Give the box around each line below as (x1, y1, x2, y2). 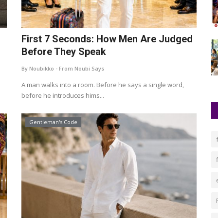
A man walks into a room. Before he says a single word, (21, 80, 184, 89)
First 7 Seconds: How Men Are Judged (21, 33, 193, 45)
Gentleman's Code (29, 118, 77, 126)
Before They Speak (21, 46, 106, 57)
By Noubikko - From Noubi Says (21, 65, 104, 72)
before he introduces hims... (21, 91, 104, 100)
